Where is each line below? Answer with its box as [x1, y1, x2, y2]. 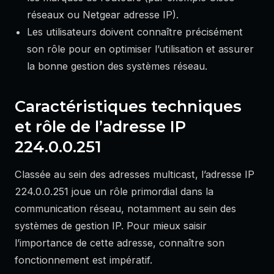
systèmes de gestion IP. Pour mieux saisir [15, 219, 207, 232]
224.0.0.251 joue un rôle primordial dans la [15, 185, 213, 198]
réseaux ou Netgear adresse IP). [27, 9, 179, 21]
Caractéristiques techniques [15, 97, 242, 116]
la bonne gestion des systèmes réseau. [27, 60, 207, 72]
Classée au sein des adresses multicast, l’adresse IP [15, 168, 254, 180]
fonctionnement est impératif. [15, 253, 152, 266]
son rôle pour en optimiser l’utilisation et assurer [27, 43, 254, 55]
